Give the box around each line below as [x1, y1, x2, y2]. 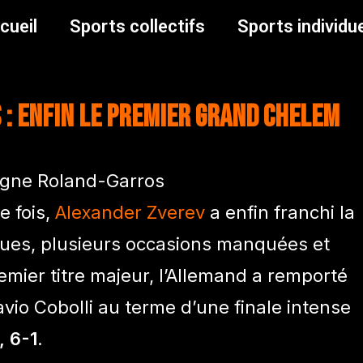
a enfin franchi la [205, 201, 355, 223]
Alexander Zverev [55, 201, 205, 223]
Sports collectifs [70, 16, 205, 36]
